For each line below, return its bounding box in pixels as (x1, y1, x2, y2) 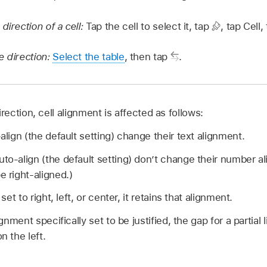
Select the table (52, 51, 125, 63)
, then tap (124, 51, 170, 63)
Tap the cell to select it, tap (86, 20, 212, 32)
